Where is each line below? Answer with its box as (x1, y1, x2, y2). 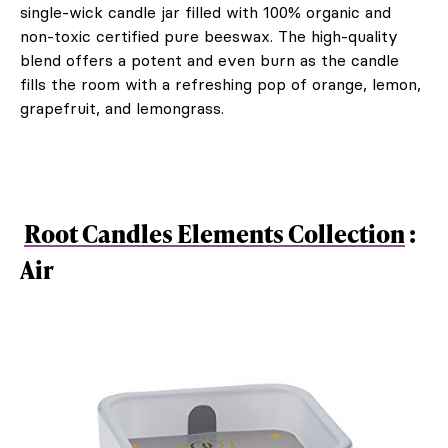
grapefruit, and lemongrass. (20, 97, 224, 118)
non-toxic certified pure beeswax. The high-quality (20, 25, 398, 46)
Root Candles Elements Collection (24, 216, 405, 250)
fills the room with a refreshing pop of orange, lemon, (20, 73, 421, 94)
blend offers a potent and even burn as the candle (20, 49, 399, 70)
